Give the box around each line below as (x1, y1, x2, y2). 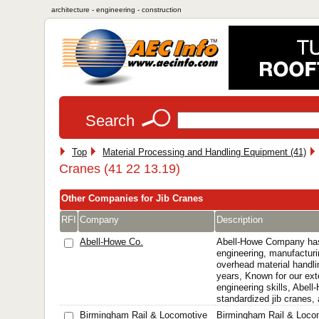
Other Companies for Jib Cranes (61, 193, 203, 204)
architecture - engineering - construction (51, 6, 182, 14)
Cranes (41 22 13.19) (59, 162, 180, 176)
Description (216, 214, 263, 225)
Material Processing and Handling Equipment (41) (103, 147, 306, 157)
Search (85, 112, 135, 130)
